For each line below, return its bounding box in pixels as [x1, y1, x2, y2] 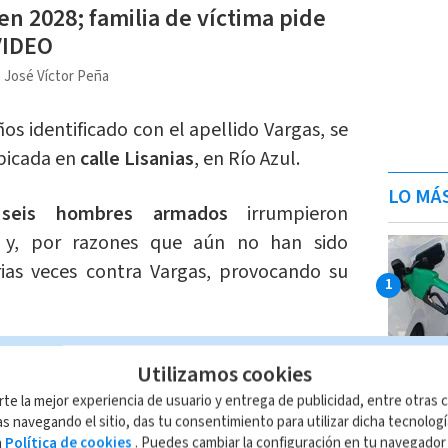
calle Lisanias [79, 145, 194, 174]
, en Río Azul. [193, 145, 300, 174]
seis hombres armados [2, 200, 228, 229]
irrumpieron [227, 200, 349, 229]
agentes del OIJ [102, 342, 275, 371]
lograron [274, 342, 349, 371]
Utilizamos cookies [136, 358, 312, 391]
